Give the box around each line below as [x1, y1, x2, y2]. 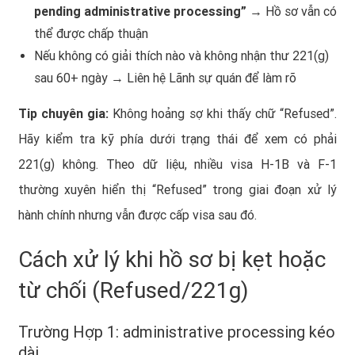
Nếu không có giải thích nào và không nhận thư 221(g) [34, 48, 329, 63]
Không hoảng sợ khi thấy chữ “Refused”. [109, 105, 338, 121]
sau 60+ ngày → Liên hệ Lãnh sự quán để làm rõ [34, 70, 296, 86]
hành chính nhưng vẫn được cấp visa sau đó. [18, 207, 257, 223]
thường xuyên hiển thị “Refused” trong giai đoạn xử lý [18, 181, 337, 197]
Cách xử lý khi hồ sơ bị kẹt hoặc [18, 246, 326, 273]
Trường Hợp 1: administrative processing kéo [18, 322, 335, 342]
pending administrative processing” [34, 3, 246, 19]
